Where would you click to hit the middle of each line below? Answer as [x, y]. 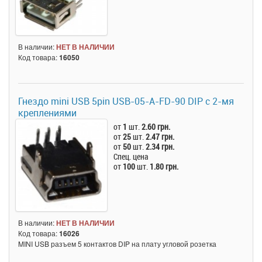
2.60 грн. [156, 127]
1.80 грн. [164, 167]
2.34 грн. [160, 147]
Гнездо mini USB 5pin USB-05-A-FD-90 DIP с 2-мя [126, 101]
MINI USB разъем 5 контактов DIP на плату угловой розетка [117, 243]
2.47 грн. [160, 137]
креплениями [47, 113]
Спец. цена [131, 157]
